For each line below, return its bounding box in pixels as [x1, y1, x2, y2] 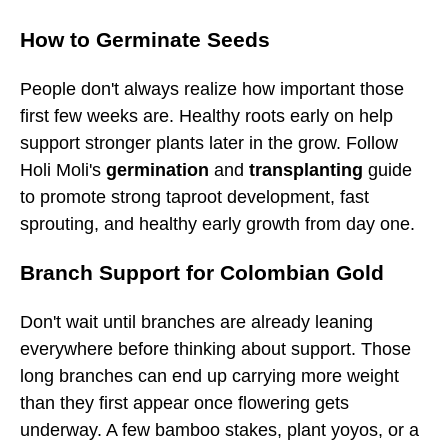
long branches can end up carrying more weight [20, 365, 399, 386]
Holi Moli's [20, 159, 106, 180]
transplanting [249, 159, 363, 180]
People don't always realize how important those [20, 78, 404, 99]
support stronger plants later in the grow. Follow [20, 132, 398, 153]
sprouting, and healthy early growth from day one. [20, 213, 415, 234]
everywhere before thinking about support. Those [20, 338, 411, 359]
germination [106, 159, 209, 180]
